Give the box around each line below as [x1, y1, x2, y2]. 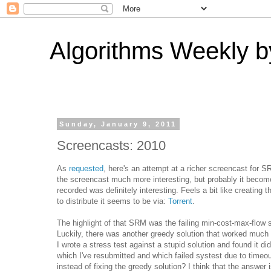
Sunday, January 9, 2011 [59, 120, 177, 128]
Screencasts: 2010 [57, 137, 166, 153]
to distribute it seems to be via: [57, 196, 168, 206]
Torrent [168, 196, 192, 206]
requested [69, 163, 103, 173]
